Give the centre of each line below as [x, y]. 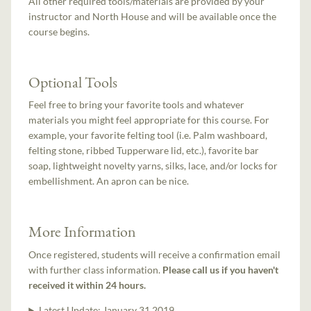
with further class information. [96, 270]
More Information [83, 232]
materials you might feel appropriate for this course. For [149, 120]
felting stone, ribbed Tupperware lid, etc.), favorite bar [144, 151]
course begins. [59, 31]
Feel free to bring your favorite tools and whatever [137, 105]
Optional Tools [73, 82]
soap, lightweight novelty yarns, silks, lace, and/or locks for [153, 166]
